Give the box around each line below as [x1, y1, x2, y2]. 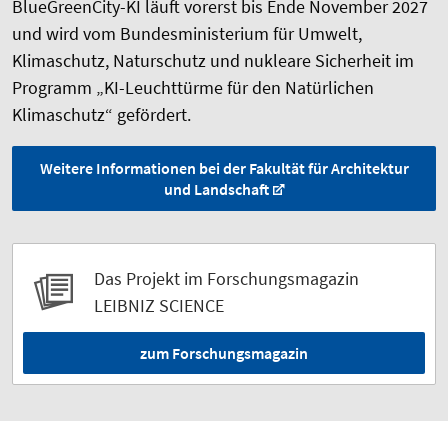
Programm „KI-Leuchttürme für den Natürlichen [12, 76, 374, 100]
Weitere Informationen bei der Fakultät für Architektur [39, 158, 409, 179]
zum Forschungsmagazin [140, 343, 308, 364]
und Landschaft [163, 179, 269, 200]
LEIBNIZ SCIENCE [94, 294, 224, 318]
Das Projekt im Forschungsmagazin [94, 267, 359, 291]
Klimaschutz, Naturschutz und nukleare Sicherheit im [12, 49, 414, 73]
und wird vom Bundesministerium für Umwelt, [12, 22, 362, 46]
